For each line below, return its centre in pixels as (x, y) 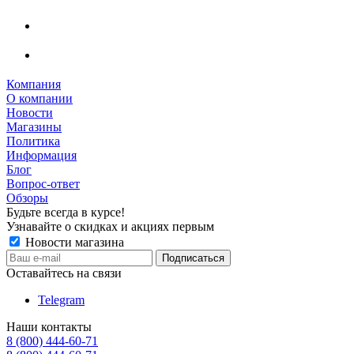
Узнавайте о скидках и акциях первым (110, 226)
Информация (41, 155)
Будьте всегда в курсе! (66, 212)
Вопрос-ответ (43, 183)
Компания (34, 84)
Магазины (34, 126)
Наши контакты (49, 326)
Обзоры (27, 198)
